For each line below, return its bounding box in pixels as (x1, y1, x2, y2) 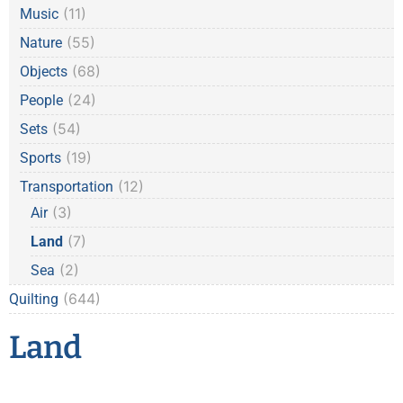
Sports (20, 149, 61, 167)
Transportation (20, 178, 113, 196)
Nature (20, 34, 62, 52)
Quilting (9, 291, 58, 309)
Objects (20, 63, 67, 81)
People (20, 92, 63, 110)
